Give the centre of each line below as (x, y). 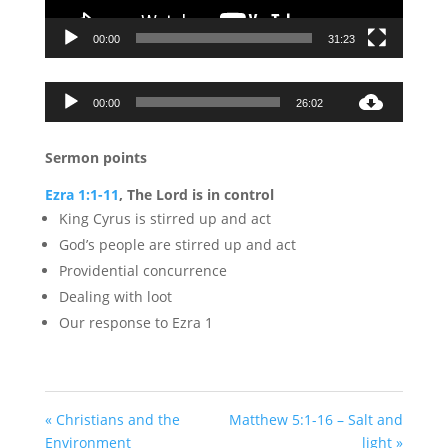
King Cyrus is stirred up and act (164, 219)
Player (243, 116)
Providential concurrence (142, 271)
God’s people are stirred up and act (177, 245)
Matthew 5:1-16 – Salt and (316, 420)
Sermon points (95, 158)
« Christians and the (112, 420)
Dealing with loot (115, 297)
